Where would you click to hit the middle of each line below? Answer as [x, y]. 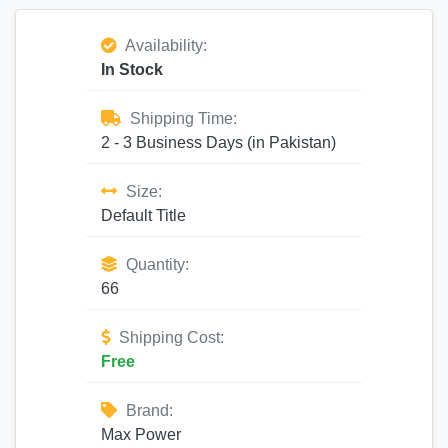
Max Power [141, 434]
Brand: [147, 410]
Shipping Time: [181, 118]
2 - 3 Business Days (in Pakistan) [218, 142]
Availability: [164, 45]
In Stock [132, 69]
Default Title [143, 215]
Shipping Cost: [169, 337]
